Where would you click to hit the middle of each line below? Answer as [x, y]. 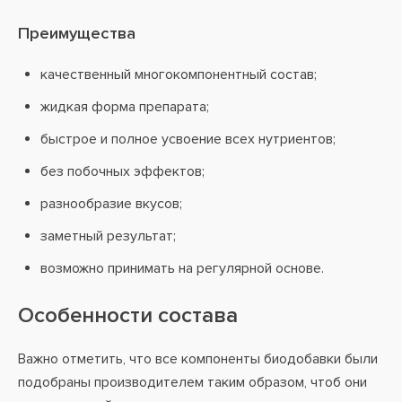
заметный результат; [108, 236]
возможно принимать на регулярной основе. [182, 268]
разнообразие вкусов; [111, 204]
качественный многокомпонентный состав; [179, 74]
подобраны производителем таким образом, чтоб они [192, 382]
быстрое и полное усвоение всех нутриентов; [188, 139]
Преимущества [77, 34]
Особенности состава [128, 315]
